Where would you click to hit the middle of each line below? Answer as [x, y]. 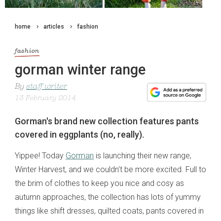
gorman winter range [80, 70]
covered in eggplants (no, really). [79, 135]
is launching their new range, [143, 156]
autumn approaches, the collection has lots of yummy [108, 197]
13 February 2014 [45, 99]
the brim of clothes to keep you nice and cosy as [99, 184]
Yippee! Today [40, 156]
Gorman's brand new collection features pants [107, 121]
